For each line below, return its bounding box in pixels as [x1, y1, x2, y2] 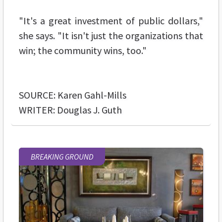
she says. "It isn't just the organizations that [19, 29, 203, 42]
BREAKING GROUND [31, 151, 93, 162]
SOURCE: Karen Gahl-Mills [19, 88, 126, 101]
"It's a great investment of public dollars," [19, 14, 203, 27]
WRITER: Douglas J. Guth [19, 103, 122, 116]
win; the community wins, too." [19, 44, 147, 56]
